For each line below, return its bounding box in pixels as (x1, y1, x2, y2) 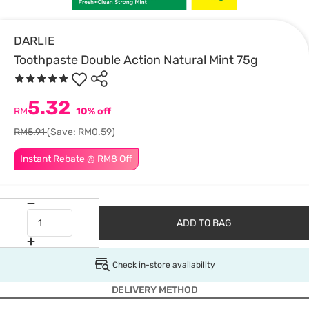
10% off (74, 106, 111, 117)
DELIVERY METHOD (111, 284, 198, 296)
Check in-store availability (112, 260, 215, 270)
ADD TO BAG (176, 217, 232, 229)
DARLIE (14, 34, 54, 48)
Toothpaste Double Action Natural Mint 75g (14, 52, 258, 68)
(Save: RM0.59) (47, 126, 115, 138)
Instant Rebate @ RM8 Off (20, 153, 132, 165)
